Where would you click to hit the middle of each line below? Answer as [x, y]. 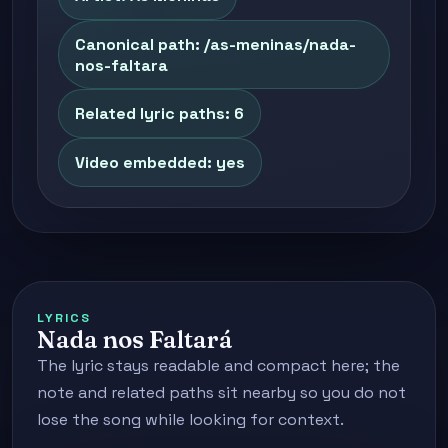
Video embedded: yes [160, 162]
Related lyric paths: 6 [159, 114]
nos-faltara [121, 65]
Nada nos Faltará [135, 339]
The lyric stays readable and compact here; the [218, 365]
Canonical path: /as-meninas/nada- [215, 44]
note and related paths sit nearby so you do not [221, 392]
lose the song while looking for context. [190, 419]
